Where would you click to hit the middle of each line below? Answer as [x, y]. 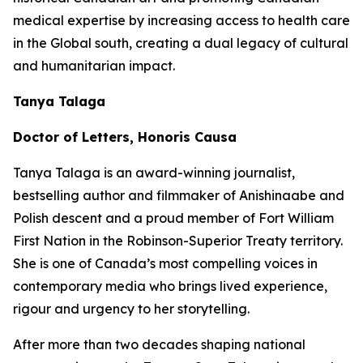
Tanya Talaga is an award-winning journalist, [154, 173]
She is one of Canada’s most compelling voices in [165, 263]
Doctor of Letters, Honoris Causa [125, 137]
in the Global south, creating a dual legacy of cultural [181, 43]
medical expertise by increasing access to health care [181, 20]
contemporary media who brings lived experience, [170, 286]
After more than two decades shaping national [159, 344]
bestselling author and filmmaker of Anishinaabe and [179, 195]
